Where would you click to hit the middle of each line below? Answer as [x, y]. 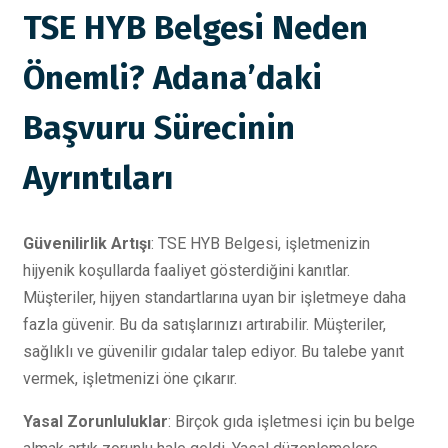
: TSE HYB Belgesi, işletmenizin [260, 244]
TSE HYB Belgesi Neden [195, 27]
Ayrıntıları [98, 177]
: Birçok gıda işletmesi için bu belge [291, 422]
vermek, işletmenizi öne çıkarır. [130, 379]
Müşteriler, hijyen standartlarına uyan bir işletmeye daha [214, 298]
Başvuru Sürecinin [159, 127]
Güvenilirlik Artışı [87, 244]
